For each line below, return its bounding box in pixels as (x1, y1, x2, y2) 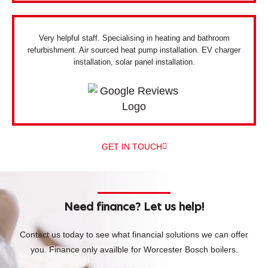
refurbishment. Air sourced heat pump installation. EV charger (28, 45, 240, 55)
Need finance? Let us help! (64, 202, 204, 213)
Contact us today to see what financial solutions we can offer (20, 229, 248, 239)
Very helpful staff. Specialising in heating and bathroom (38, 33, 230, 43)
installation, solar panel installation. (73, 57, 195, 67)
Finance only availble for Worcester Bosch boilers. (48, 244, 238, 254)
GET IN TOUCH (101, 142, 162, 152)
